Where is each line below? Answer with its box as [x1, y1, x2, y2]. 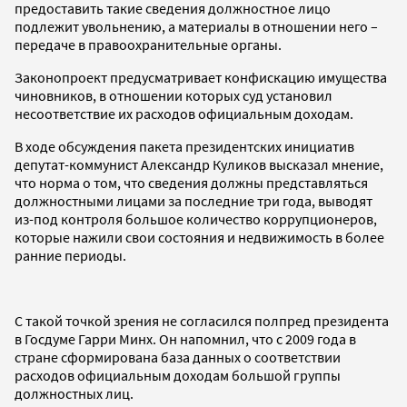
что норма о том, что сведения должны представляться [15, 173, 368, 192]
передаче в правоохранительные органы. [15, 35, 282, 54]
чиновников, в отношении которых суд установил [15, 85, 333, 104]
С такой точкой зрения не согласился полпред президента [15, 311, 389, 330]
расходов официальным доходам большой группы [15, 365, 341, 384]
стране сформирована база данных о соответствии [15, 347, 341, 366]
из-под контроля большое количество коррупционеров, [15, 209, 377, 228]
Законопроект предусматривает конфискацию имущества [15, 67, 387, 86]
